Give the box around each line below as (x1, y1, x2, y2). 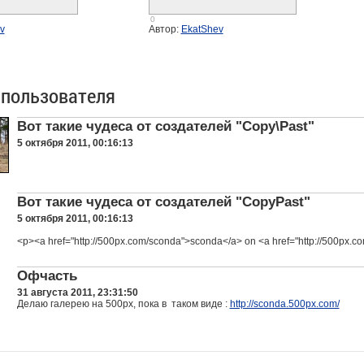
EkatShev (180, 24, 223, 35)
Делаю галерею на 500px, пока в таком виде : (16, 298, 230, 310)
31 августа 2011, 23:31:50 (16, 287, 138, 298)
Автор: (148, 24, 181, 35)
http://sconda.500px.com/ (229, 298, 340, 310)
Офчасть (16, 267, 77, 284)
